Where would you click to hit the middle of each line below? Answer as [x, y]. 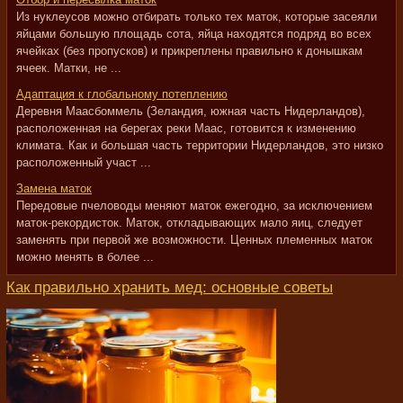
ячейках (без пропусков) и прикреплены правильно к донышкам [189, 51]
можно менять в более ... [85, 257]
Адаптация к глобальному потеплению [122, 94]
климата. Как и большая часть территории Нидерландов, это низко [200, 145]
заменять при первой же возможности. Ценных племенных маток [194, 240]
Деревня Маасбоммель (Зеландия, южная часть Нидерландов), [191, 111]
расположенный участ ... [84, 162]
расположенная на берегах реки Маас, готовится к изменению [186, 128]
